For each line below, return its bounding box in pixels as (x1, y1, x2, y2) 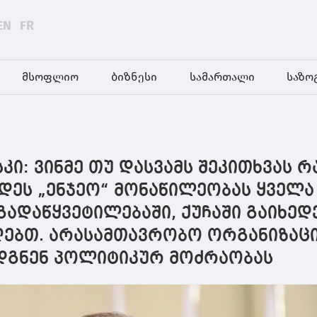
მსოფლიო (22, 70, 79, 83)
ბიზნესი (111, 70, 158, 83)
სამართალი (189, 70, 255, 83)
